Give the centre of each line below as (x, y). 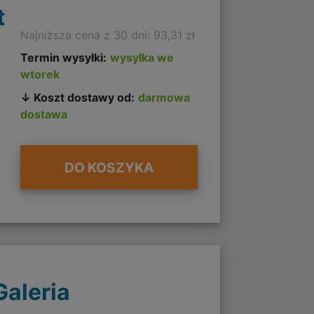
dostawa (43, 115)
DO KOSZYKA (109, 167)
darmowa (164, 98)
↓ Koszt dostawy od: (77, 98)
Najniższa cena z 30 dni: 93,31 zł (107, 35)
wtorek (40, 74)
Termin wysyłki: (63, 57)
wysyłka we (142, 57)
